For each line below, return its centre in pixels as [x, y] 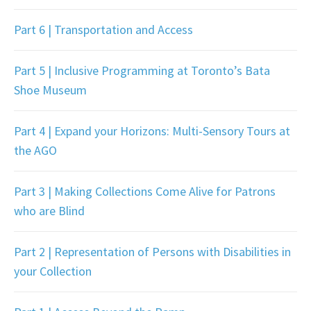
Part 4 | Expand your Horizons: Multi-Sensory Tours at [152, 131]
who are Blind [49, 211]
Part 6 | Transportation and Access [103, 30]
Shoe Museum [50, 90]
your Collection [53, 271]
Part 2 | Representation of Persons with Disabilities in [152, 252]
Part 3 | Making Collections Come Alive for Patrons [145, 192]
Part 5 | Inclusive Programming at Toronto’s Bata [142, 71]
